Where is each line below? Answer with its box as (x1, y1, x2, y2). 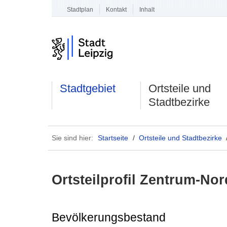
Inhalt (139, 6, 155, 13)
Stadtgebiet (60, 82, 116, 95)
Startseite (97, 133, 128, 142)
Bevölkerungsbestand (52, 211, 166, 224)
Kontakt (105, 6, 127, 13)
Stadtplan (66, 6, 93, 13)
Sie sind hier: (52, 133, 93, 142)
